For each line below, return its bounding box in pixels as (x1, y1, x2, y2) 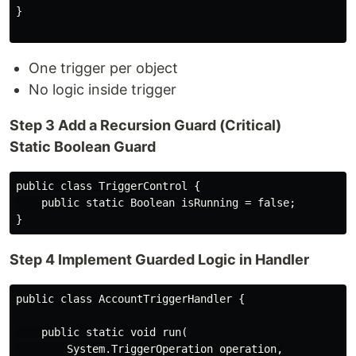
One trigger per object (29, 60, 178, 76)
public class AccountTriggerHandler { (16, 292, 245, 305)
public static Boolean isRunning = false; (16, 196, 296, 209)
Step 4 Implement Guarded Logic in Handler (10, 251, 309, 268)
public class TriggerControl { (16, 180, 200, 192)
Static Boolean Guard (10, 138, 156, 155)
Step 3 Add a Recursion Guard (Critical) (10, 117, 281, 133)
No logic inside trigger (29, 81, 176, 98)
